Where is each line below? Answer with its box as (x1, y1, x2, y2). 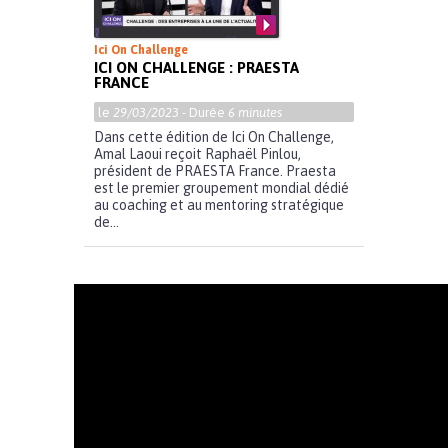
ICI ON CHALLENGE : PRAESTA (94, 59, 299, 77)
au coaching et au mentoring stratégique (94, 197, 344, 214)
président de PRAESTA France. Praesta (94, 163, 336, 180)
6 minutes (228, 105, 282, 121)
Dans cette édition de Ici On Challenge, (94, 129, 334, 146)
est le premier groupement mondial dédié (94, 180, 349, 197)
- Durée (179, 105, 228, 121)
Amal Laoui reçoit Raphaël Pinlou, (94, 146, 301, 163)
